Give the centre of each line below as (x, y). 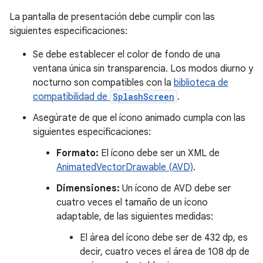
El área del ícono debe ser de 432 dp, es (164, 237)
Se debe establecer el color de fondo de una (127, 54)
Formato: (77, 153)
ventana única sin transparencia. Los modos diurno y (143, 68)
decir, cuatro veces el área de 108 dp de (165, 252)
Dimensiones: (88, 188)
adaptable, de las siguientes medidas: (135, 216)
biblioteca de (201, 82)
